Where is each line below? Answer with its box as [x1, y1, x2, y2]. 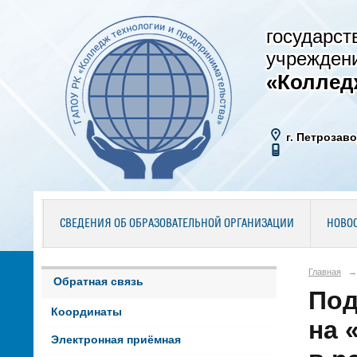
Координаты [50, 306, 122, 319]
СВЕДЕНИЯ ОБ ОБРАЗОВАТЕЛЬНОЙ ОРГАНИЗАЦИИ [59, 218, 294, 230]
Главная [308, 266, 341, 277]
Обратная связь [53, 275, 143, 288]
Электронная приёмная [50, 334, 181, 347]
